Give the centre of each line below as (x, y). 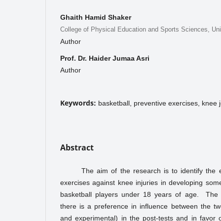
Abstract (77, 147)
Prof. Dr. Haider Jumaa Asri (105, 58)
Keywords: (79, 103)
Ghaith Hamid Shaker (96, 17)
